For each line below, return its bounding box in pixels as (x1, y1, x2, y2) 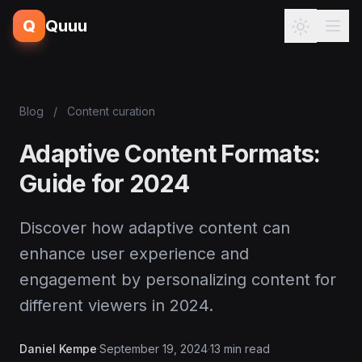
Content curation (67, 104, 155, 118)
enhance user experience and (19, 244, 249, 263)
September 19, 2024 (99, 342, 208, 356)
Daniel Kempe (19, 342, 97, 356)
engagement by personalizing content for (19, 270, 336, 289)
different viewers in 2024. (19, 296, 213, 315)
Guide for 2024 (19, 169, 190, 198)
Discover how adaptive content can (19, 218, 290, 238)
